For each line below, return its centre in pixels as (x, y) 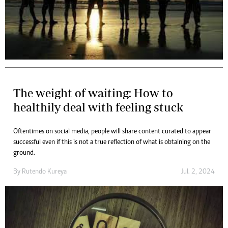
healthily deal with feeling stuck (98, 107)
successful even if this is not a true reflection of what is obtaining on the (112, 143)
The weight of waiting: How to (93, 93)
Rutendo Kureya (44, 172)
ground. (24, 153)
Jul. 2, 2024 (198, 172)
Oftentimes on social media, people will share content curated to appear (112, 132)
